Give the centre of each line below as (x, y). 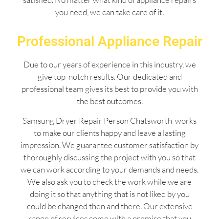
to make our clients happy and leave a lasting (109, 132)
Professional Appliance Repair (109, 42)
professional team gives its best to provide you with (109, 89)
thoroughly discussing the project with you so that (109, 157)
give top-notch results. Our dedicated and (109, 77)
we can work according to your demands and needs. (109, 169)
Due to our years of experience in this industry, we (109, 65)
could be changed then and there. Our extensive (109, 206)
